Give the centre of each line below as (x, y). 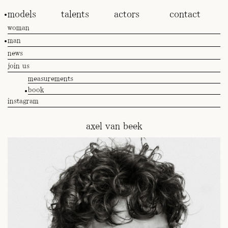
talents (75, 14)
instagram (23, 101)
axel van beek (114, 126)
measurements (51, 78)
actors (127, 14)
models (22, 14)
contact (185, 14)
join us (19, 65)
